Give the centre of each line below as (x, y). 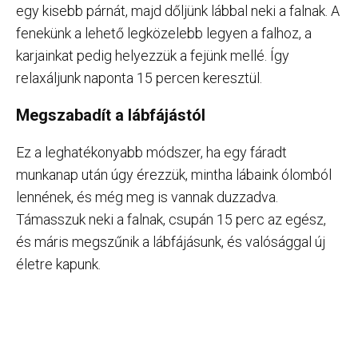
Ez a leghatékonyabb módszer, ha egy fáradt (151, 153)
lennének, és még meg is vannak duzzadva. (147, 197)
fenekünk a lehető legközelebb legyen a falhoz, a (164, 34)
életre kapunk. (58, 265)
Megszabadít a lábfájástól (111, 115)
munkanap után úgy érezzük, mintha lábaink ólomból (174, 175)
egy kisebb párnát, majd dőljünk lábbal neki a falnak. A (178, 11)
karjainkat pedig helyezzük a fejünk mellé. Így (153, 56)
